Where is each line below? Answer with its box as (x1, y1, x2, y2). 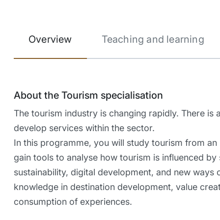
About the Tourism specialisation (14, 89, 165, 101)
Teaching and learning (101, 33, 204, 45)
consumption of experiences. (14, 196, 135, 207)
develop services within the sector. (14, 122, 157, 133)
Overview (28, 33, 72, 45)
